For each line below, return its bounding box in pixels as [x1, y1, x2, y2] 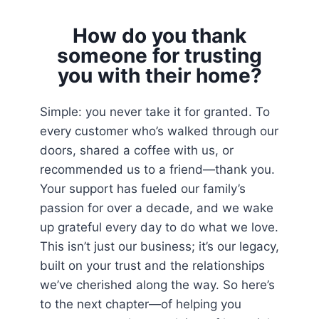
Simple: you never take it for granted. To [40, 104, 270, 119]
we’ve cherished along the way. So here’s [40, 277, 275, 292]
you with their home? [57, 63, 262, 88]
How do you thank [73, 23, 246, 48]
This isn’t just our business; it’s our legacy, [40, 239, 279, 253]
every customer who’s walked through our [40, 123, 278, 138]
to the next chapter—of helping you [40, 296, 241, 311]
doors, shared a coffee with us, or [40, 142, 234, 157]
